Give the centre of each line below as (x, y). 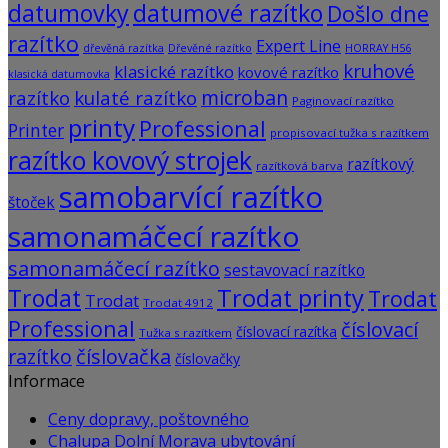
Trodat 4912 (178, 302)
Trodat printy (290, 297)
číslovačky (207, 358)
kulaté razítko (135, 97)
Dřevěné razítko (210, 47)
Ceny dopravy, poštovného (148, 418)
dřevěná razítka (123, 47)
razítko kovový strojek (130, 160)
